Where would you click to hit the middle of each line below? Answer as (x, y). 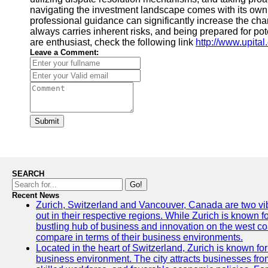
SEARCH (28, 174)
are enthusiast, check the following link (113, 42)
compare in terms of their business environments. (139, 237)
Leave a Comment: (64, 52)
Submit (47, 121)
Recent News (36, 195)
